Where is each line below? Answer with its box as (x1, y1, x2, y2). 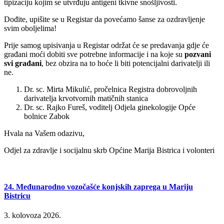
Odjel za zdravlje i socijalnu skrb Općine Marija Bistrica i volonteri (4, 145, 214, 154)
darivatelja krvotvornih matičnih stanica (24, 93, 148, 102)
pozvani (184, 49, 211, 58)
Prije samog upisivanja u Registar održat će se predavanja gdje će (4, 40, 209, 49)
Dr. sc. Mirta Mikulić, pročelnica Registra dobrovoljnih (24, 84, 197, 93)
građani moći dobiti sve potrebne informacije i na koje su (4, 49, 184, 58)
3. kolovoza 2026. (4, 211, 61, 220)
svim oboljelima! (4, 23, 56, 32)
